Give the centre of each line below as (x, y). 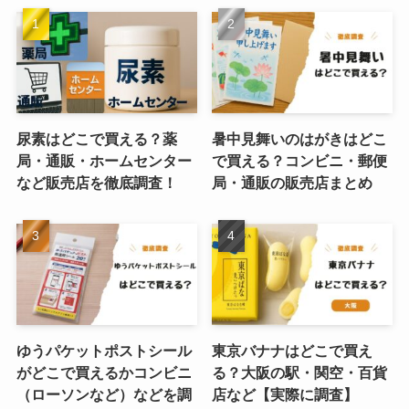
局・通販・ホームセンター (104, 161)
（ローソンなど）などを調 (104, 395)
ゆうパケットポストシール (104, 351)
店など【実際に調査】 (285, 395)
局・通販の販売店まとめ (293, 183)
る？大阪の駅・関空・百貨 (300, 373)
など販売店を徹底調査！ (96, 183)
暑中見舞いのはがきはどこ (300, 139)
